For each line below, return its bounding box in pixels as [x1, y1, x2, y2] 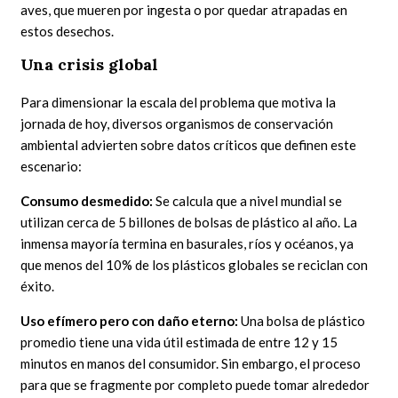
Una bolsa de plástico [238, 312, 366, 329]
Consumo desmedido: [20, 192, 154, 209]
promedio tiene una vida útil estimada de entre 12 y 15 [20, 333, 338, 350]
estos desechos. [20, 22, 115, 39]
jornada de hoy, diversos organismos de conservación [20, 115, 334, 131]
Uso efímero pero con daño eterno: [20, 312, 239, 329]
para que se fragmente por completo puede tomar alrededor [20, 376, 370, 393]
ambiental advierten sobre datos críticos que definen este [20, 136, 357, 153]
